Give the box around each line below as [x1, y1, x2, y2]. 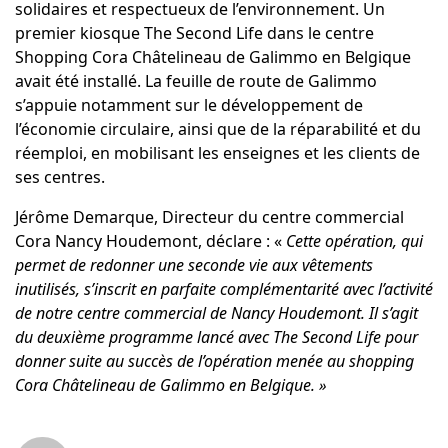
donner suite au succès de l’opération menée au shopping [14, 350, 414, 373]
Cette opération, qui [285, 230, 423, 253]
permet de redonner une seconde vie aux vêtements [14, 254, 373, 277]
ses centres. [14, 166, 105, 189]
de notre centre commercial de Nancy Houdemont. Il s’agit [14, 302, 418, 325]
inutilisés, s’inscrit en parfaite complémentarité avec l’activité [14, 278, 433, 301]
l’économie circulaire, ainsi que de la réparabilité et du [14, 118, 421, 141]
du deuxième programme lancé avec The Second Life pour [14, 326, 418, 349]
